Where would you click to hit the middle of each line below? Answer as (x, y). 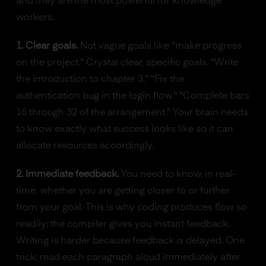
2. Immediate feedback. (67, 175)
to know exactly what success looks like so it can (124, 129)
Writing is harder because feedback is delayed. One (130, 241)
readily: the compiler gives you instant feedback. (123, 224)
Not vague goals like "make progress (159, 46)
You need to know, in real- (177, 175)
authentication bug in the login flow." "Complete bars (132, 96)
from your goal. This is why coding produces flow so (131, 208)
